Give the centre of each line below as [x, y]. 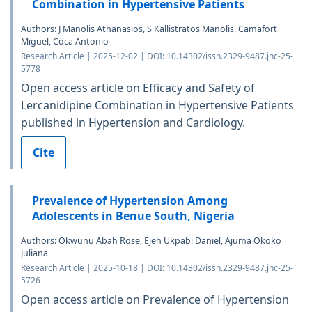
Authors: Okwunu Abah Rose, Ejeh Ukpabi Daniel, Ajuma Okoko [151, 241]
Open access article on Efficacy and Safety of [138, 88]
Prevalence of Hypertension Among [130, 201]
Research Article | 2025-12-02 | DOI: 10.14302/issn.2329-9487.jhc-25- [157, 56]
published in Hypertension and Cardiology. [133, 123]
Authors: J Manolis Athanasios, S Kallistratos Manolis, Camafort [149, 29]
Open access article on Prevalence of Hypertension [155, 300]
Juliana [34, 253]
